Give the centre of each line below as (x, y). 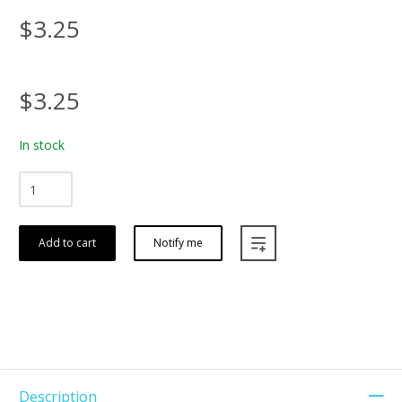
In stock (42, 145)
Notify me (178, 243)
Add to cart (67, 243)
